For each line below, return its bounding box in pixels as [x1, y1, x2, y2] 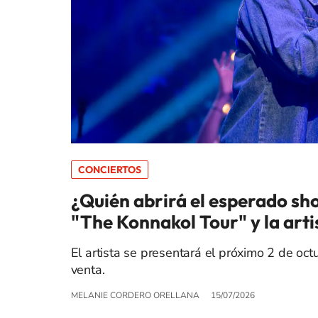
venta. [70, 261, 105, 279]
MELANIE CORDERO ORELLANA [70, 290, 199, 302]
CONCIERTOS [77, 163, 141, 177]
